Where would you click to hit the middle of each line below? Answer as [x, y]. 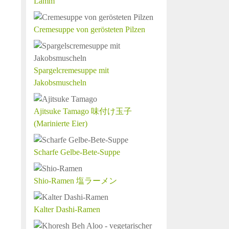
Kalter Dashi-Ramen [67, 209]
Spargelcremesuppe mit [71, 70]
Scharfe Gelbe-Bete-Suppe [77, 152]
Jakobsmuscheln [60, 83]
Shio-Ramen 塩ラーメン [75, 181]
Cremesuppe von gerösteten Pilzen [89, 29]
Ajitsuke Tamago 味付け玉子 [83, 111]
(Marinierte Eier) [61, 123]
